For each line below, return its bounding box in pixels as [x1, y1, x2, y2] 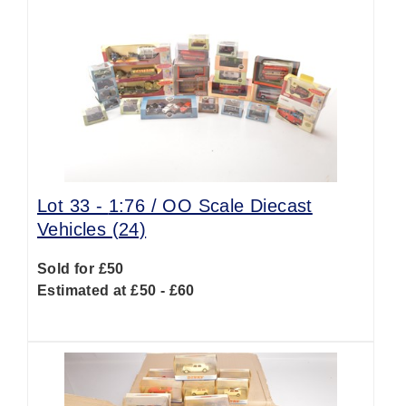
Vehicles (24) [37, 219, 147, 239]
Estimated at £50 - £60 [37, 283, 195, 298]
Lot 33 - [37, 196, 109, 216]
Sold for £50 [37, 261, 124, 276]
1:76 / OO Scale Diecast [108, 196, 313, 216]
